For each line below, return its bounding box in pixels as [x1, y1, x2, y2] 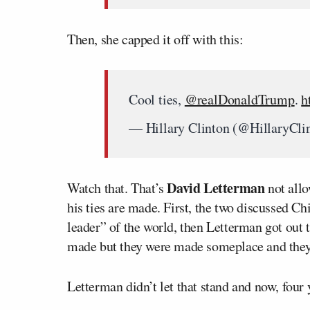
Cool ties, [129, 90, 185, 109]
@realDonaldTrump [184, 90, 295, 109]
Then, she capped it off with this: [67, 30, 244, 48]
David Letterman [167, 178, 265, 198]
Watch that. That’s [67, 179, 167, 197]
